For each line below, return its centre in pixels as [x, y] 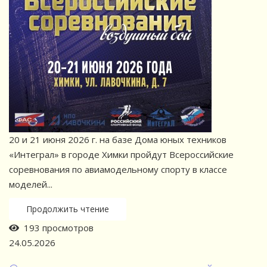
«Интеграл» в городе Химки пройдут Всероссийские [121, 155]
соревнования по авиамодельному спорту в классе [118, 170]
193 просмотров [56, 228]
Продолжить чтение [68, 209]
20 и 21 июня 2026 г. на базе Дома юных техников [118, 140]
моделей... [31, 184]
